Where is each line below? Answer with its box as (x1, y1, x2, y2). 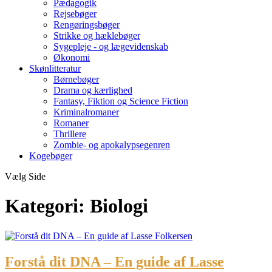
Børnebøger (53, 74, 99, 84)
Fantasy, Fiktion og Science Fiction (53, 96, 188, 106)
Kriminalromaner (53, 107, 119, 117)
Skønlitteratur (29, 63, 81, 73)
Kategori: (5, 195, 90, 217)
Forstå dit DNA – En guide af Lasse (5, 253, 224, 270)
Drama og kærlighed (53, 85, 132, 95)
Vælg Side (5, 171, 46, 182)
